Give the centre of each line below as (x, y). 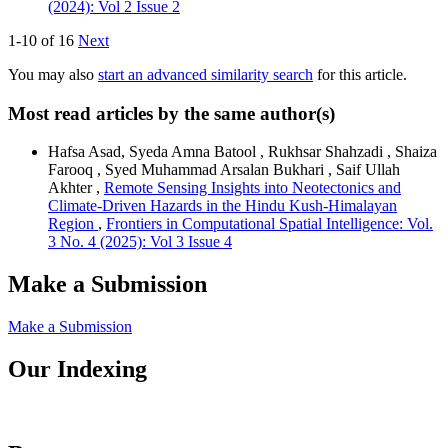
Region (73, 224)
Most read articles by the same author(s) (171, 113)
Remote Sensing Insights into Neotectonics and (252, 188)
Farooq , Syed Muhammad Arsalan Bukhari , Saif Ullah (224, 170)
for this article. (360, 74)
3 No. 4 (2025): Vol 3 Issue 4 (140, 242)
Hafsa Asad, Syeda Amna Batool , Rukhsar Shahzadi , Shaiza (242, 152)
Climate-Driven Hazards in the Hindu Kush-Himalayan (222, 206)
